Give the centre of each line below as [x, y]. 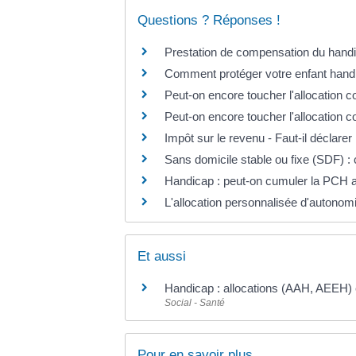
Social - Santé [195, 303]
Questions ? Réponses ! [209, 20]
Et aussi [162, 257]
